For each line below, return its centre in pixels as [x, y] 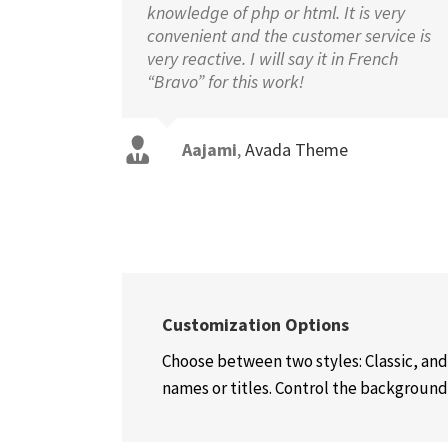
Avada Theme [296, 149]
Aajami [209, 149]
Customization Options [255, 324]
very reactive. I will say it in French [272, 58]
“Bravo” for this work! [225, 81]
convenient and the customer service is [289, 35]
